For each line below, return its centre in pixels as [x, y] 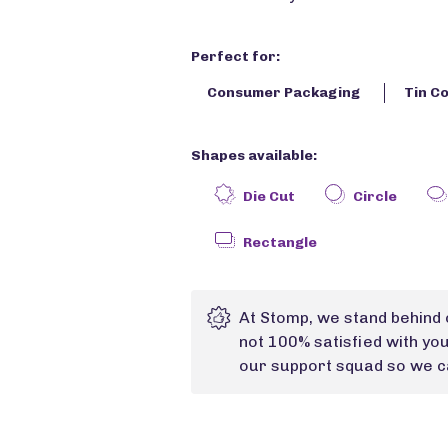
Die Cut [268, 197]
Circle [374, 197]
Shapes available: [253, 156]
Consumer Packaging [283, 93]
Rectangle [279, 243]
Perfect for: [235, 57]
